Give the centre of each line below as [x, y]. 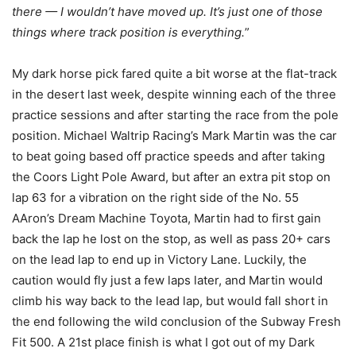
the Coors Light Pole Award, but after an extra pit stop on [171, 176]
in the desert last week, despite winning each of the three [174, 94]
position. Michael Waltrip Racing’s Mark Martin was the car [174, 135]
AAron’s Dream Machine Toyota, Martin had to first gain [166, 218]
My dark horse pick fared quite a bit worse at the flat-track [174, 73]
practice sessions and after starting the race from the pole [175, 114]
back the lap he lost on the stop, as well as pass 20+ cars [171, 238]
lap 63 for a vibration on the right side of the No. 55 [155, 197]
